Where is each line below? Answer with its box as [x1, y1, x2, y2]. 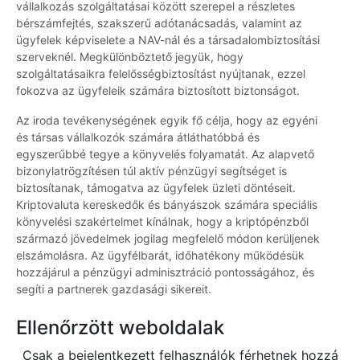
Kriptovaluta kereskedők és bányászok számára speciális [16, 198, 317, 212]
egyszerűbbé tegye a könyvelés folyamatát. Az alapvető [16, 147, 314, 162]
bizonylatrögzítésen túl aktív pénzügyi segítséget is [16, 164, 287, 178]
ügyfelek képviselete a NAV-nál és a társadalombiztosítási [16, 33, 320, 47]
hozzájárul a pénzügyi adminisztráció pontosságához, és [16, 265, 314, 280]
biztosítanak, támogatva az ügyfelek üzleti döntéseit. [16, 181, 296, 195]
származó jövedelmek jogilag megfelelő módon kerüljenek [16, 231, 320, 246]
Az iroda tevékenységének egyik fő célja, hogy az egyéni [16, 113, 317, 128]
